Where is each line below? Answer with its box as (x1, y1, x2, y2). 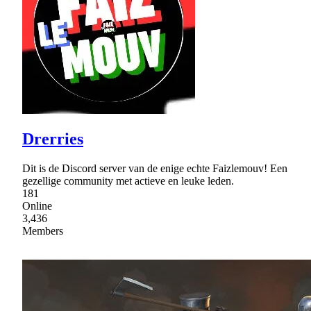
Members (22, 225, 63, 237)
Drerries (22, 130, 83, 149)
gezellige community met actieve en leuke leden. (22, 175, 234, 187)
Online (22, 200, 52, 212)
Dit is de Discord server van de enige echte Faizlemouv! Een (22, 162, 287, 175)
